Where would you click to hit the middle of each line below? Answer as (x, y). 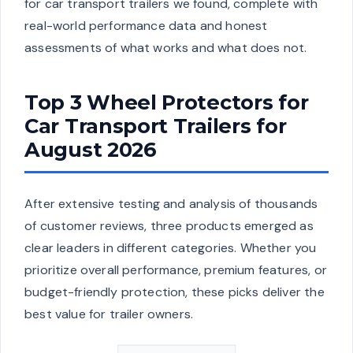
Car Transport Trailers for (156, 125)
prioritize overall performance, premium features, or (176, 269)
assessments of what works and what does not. (166, 47)
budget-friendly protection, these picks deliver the (175, 292)
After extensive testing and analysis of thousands (171, 203)
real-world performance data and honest (146, 25)
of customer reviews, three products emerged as (169, 225)
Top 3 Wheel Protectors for (167, 102)
